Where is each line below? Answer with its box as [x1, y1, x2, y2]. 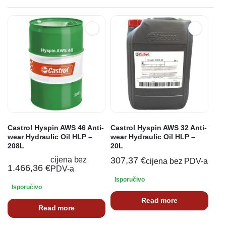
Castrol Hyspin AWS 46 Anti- [8, 123, 104, 132]
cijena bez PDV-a [145, 156, 208, 165]
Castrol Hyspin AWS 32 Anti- [110, 123, 207, 132]
